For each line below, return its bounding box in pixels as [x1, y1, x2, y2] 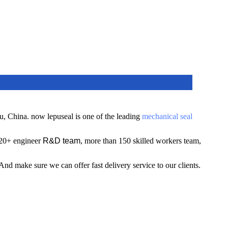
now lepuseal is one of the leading [29, 111, 142, 121]
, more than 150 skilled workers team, [80, 136, 201, 145]
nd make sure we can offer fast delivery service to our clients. [5, 160, 201, 169]
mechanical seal [142, 111, 192, 121]
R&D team [41, 136, 80, 145]
